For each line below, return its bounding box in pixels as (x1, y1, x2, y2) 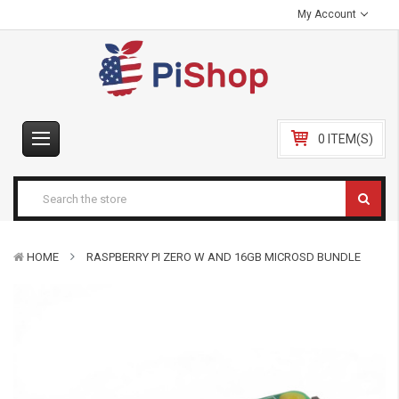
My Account (297, 8, 360, 20)
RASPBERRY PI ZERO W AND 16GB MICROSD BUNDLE (86, 250, 361, 264)
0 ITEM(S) (318, 132, 373, 146)
